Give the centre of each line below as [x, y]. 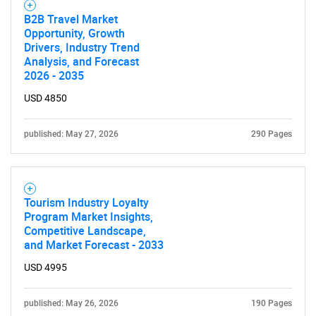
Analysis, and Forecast [81, 61]
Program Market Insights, [89, 217]
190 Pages [272, 303]
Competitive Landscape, [85, 231]
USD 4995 [45, 267]
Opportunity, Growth [74, 33]
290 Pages [272, 134]
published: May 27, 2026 [71, 134]
